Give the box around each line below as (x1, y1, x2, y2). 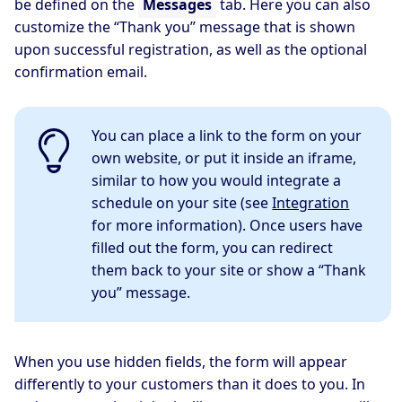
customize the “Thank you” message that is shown (14, 17, 355, 38)
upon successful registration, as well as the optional (14, 39, 367, 60)
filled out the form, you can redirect (92, 238, 334, 258)
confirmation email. (14, 62, 147, 83)
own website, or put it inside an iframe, (92, 148, 357, 169)
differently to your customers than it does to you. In (14, 374, 365, 395)
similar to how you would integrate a (92, 170, 342, 191)
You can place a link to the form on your (92, 126, 363, 146)
